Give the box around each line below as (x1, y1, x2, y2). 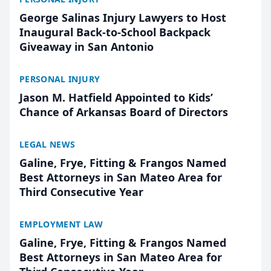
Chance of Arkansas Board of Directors (19, 105, 228, 119)
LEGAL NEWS (19, 139, 76, 150)
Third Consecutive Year (19, 184, 143, 199)
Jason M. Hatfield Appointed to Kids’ (19, 90, 213, 105)
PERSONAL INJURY (19, 73, 100, 85)
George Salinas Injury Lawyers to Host (19, 10, 226, 25)
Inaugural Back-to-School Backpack (19, 25, 211, 39)
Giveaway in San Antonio (19, 39, 154, 54)
